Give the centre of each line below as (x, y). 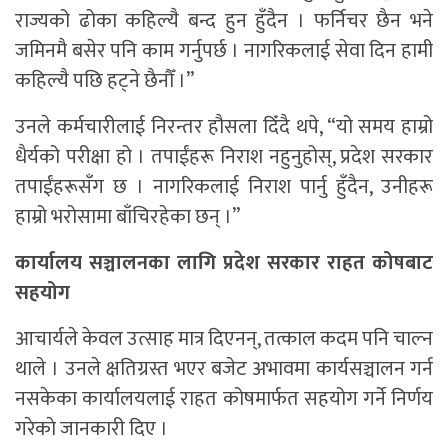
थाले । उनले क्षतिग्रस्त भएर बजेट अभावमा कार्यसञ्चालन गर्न (224, 368)
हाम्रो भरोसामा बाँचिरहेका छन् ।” (127, 216)
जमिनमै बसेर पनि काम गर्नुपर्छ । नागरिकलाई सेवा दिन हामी (224, 50)
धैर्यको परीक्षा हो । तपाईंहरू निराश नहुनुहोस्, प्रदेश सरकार (224, 156)
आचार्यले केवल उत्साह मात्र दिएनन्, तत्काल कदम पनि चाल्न (224, 338)
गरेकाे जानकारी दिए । (91, 428)
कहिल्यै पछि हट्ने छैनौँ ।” (104, 80)
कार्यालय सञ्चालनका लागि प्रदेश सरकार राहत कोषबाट (224, 262)
